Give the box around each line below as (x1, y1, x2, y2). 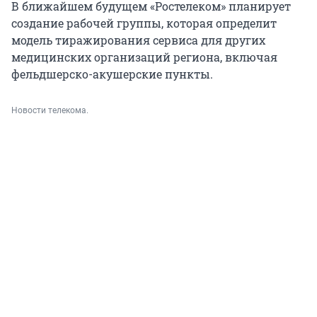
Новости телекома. (11, 105, 88, 116)
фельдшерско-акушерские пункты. (11, 67, 213, 82)
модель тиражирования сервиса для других (11, 33, 265, 48)
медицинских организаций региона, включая (11, 50, 277, 65)
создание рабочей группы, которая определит (11, 16, 277, 31)
